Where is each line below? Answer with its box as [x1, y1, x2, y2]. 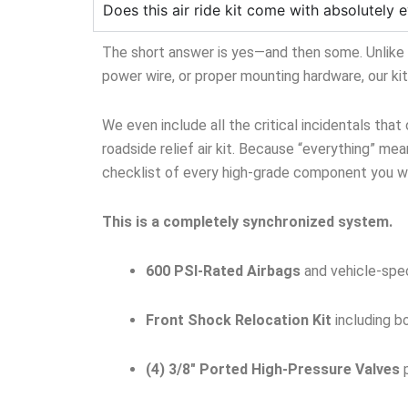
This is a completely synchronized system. [102, 212, 393, 230]
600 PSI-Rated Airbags [146, 261, 301, 280]
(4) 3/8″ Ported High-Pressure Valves [146, 360, 400, 378]
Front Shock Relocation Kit [146, 311, 331, 329]
